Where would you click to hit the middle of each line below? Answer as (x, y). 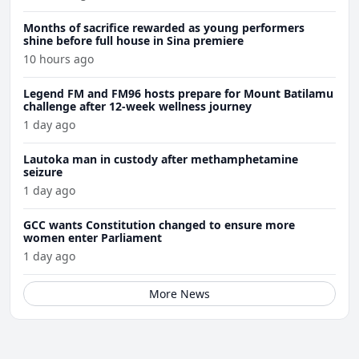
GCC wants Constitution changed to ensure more (159, 225)
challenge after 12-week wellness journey (137, 107)
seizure (43, 172)
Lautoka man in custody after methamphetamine (161, 159)
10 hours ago (58, 59)
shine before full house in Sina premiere (133, 41)
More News (179, 294)
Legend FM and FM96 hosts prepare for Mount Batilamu (178, 94)
